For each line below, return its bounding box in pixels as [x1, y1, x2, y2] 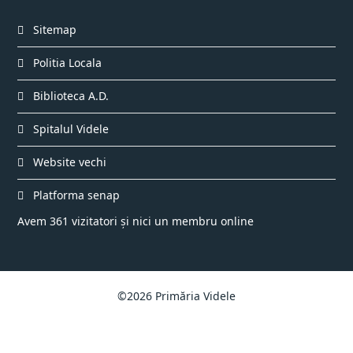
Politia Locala [30, 55, 102, 71]
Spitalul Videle [30, 121, 109, 137]
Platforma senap [30, 188, 120, 203]
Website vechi [30, 154, 106, 170]
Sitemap [30, 22, 76, 38]
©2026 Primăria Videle [117, 288, 236, 304]
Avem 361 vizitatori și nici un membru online [17, 214, 254, 229]
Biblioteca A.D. [30, 88, 109, 104]
